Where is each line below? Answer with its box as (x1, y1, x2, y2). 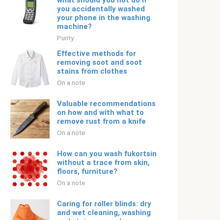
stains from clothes (57, 67, 127, 76)
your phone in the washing (57, 13, 150, 22)
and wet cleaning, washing (57, 208, 151, 217)
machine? (57, 22, 92, 31)
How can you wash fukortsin (57, 149, 157, 158)
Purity (57, 34, 74, 42)
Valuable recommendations (57, 99, 156, 108)
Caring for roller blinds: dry (57, 199, 151, 208)
